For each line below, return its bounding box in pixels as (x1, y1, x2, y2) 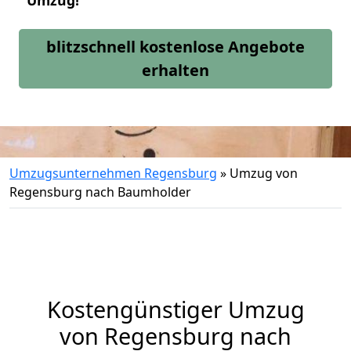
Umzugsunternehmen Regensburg (9, 165, 217, 182)
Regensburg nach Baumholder (9, 183, 191, 201)
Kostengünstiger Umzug (46, 294, 305, 324)
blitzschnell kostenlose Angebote (46, 36, 305, 57)
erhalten (142, 60, 209, 81)
